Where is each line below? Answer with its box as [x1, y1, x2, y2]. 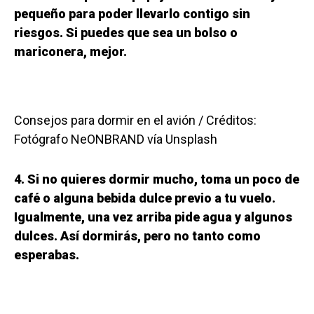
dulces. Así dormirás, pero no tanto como [14, 228, 261, 244]
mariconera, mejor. [14, 44, 127, 60]
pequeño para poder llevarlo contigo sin [14, 6, 250, 22]
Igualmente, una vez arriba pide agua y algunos [14, 210, 292, 225]
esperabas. [14, 247, 79, 263]
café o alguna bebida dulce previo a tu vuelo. [14, 191, 275, 206]
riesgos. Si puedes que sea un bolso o [14, 25, 238, 41]
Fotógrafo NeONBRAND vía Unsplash [14, 132, 217, 147]
